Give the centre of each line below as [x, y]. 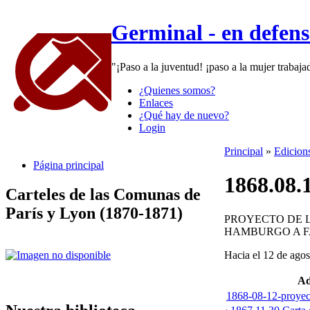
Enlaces [156, 102]
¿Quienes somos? [177, 90]
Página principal [69, 165]
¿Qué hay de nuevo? [184, 115]
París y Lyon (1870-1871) [94, 213]
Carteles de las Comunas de [103, 194]
